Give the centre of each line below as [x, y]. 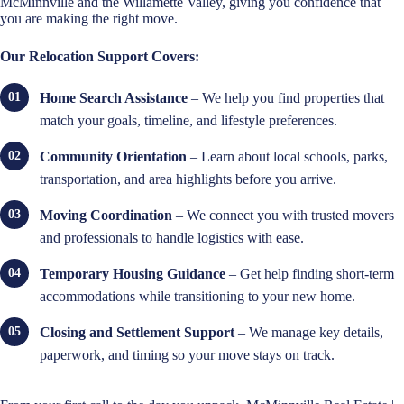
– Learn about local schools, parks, [287, 157]
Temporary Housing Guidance [133, 274]
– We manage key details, [309, 333]
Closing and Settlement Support [137, 333]
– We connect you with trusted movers [283, 216]
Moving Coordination [106, 216]
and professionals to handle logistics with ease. [172, 238]
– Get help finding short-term [310, 274]
